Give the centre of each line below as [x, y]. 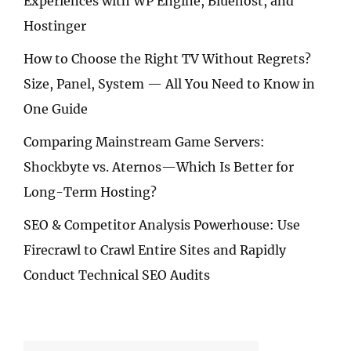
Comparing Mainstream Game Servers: [144, 141]
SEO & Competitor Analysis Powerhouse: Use [162, 224]
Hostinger [55, 25]
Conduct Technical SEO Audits [117, 275]
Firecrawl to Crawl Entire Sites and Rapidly [155, 250]
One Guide [56, 109]
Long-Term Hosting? [90, 192]
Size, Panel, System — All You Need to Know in [169, 83]
